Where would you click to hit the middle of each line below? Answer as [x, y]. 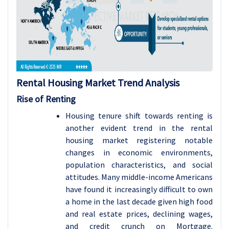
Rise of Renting [46, 99]
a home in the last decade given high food [139, 201]
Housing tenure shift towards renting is [139, 116]
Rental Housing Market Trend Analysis [98, 83]
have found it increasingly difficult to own [139, 189]
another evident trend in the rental [139, 128]
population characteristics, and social [139, 165]
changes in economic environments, [139, 152]
